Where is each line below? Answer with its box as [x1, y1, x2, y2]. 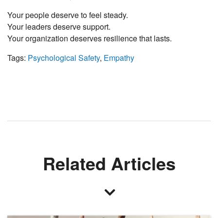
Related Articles [42, 150, 176, 176]
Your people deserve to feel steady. [7, 9, 128, 21]
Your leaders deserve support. [7, 21, 110, 33]
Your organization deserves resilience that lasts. [7, 33, 172, 44]
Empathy [104, 52, 134, 64]
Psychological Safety [28, 52, 100, 64]
